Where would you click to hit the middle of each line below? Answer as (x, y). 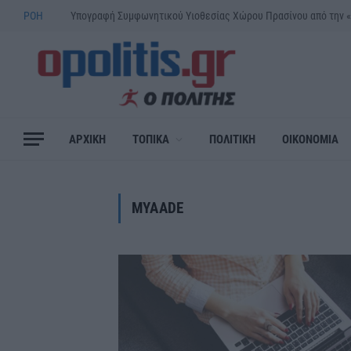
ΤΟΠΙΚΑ (151, 139)
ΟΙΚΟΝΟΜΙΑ (310, 139)
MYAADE (158, 208)
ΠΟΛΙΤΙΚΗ (232, 139)
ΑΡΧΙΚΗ (87, 139)
